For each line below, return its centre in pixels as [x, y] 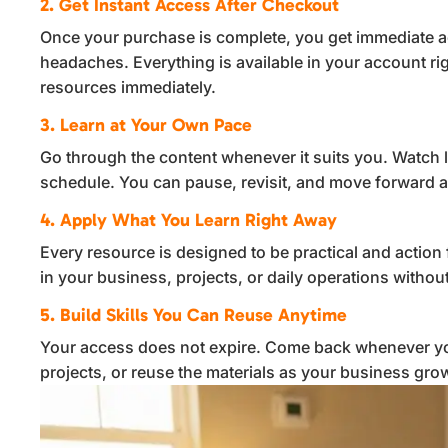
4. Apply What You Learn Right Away [189, 220]
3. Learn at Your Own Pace [146, 125]
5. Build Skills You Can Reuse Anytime [194, 315]
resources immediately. [128, 87]
